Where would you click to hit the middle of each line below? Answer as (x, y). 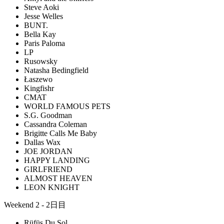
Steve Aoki (41, 7)
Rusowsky (41, 61)
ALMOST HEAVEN (58, 178)
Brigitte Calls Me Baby (60, 133)
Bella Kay (40, 34)
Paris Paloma (44, 43)
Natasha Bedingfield (56, 70)
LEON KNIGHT (52, 187)
